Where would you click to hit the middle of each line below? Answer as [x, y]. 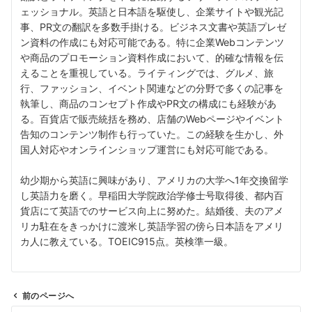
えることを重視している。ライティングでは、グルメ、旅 [147, 73]
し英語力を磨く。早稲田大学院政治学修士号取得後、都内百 [152, 196]
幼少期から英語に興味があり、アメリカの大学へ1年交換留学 [154, 180]
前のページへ [48, 296]
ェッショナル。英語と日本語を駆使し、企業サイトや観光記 [152, 12]
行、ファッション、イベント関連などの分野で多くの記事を [152, 88]
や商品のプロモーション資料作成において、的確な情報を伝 [152, 58]
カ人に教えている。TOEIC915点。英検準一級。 [127, 242]
